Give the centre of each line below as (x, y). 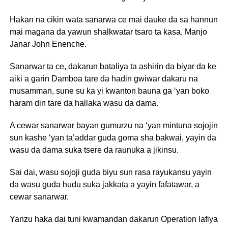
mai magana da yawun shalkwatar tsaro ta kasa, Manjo (108, 32)
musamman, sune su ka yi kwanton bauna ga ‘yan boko (109, 91)
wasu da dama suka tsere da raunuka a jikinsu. (94, 150)
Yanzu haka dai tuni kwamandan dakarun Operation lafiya (113, 219)
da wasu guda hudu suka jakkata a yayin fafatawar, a (104, 184)
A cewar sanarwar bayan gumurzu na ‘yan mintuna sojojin (113, 125)
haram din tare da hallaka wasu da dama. (84, 103)
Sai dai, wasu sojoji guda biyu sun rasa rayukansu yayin (110, 172)
